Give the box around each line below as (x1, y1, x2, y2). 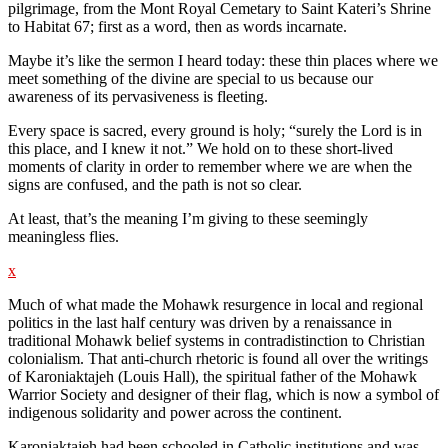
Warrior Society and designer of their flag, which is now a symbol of (8, 385, 439, 403)
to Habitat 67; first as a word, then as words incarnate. (8, 17, 347, 35)
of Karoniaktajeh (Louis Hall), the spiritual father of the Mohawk (8, 367, 417, 385)
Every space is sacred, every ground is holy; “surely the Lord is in (8, 121, 422, 139)
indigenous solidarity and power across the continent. (8, 403, 342, 421)
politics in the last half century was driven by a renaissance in (8, 313, 392, 331)
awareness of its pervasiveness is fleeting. (8, 87, 268, 105)
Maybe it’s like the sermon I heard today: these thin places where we (8, 51, 438, 69)
